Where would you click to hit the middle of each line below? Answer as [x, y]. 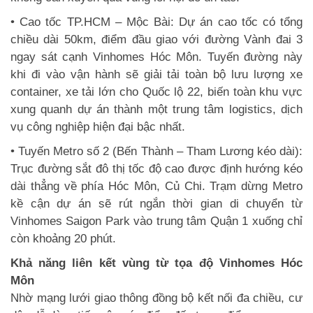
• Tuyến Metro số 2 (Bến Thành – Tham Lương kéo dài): [156, 151]
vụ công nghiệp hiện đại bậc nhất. [98, 126]
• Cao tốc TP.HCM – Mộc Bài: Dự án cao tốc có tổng [156, 22]
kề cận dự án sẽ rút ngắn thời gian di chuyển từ [156, 203]
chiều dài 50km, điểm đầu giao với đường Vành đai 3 [156, 39]
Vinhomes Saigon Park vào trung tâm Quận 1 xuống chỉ [156, 221]
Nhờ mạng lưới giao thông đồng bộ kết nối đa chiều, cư [156, 298]
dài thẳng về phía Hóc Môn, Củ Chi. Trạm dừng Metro [156, 186]
